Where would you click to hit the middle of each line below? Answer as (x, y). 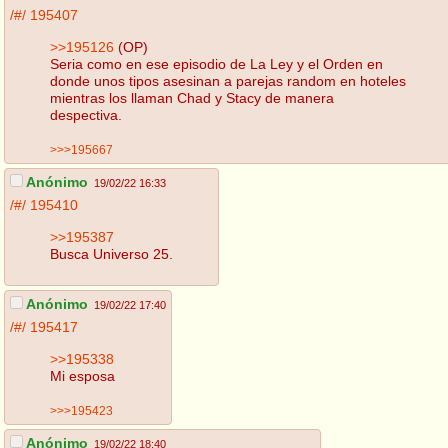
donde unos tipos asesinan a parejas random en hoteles (228, 80)
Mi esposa (82, 375)
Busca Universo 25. (111, 253)
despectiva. (86, 114)
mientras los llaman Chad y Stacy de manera (192, 97)
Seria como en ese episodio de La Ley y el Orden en (216, 63)
